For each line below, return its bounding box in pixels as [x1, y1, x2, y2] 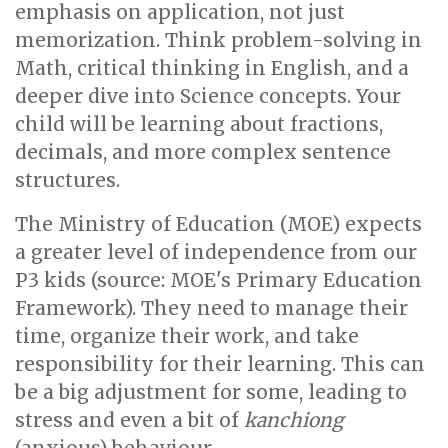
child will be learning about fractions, [15, 112, 383, 136]
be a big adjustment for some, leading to [15, 380, 407, 404]
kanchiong [244, 408, 344, 432]
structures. [15, 168, 120, 192]
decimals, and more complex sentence [15, 140, 391, 164]
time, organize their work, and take [15, 324, 359, 348]
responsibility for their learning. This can [15, 352, 425, 376]
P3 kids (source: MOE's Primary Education [15, 268, 422, 292]
